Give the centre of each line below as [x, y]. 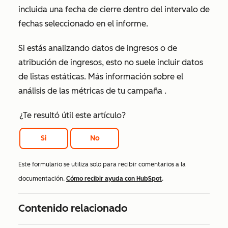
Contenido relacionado [73, 208]
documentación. [42, 179]
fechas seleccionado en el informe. [83, 24]
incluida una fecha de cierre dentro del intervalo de [114, 9]
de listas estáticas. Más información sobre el [101, 77]
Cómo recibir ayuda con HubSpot [114, 179]
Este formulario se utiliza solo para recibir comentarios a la [102, 165]
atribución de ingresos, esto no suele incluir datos [111, 62]
